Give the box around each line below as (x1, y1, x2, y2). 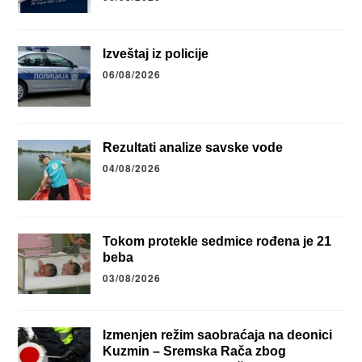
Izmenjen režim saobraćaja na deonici (103, 328, 333, 343)
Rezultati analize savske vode (103, 141, 284, 155)
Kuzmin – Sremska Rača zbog (103, 344, 287, 359)
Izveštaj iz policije (103, 47, 209, 61)
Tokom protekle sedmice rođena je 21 (103, 234, 332, 249)
